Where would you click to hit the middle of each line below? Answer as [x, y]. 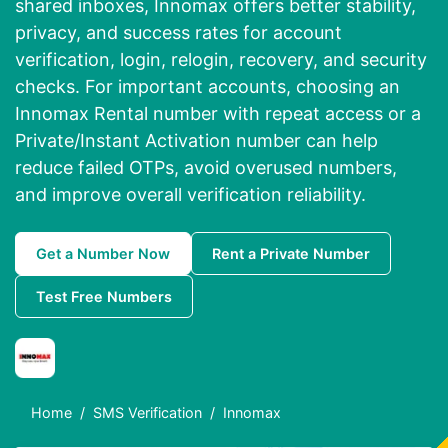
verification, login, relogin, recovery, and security [221, 60]
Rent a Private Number [291, 254]
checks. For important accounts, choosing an [207, 87]
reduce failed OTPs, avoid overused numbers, [206, 168]
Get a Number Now [103, 254]
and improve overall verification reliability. [190, 195]
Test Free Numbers [104, 297]
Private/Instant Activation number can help [196, 141]
